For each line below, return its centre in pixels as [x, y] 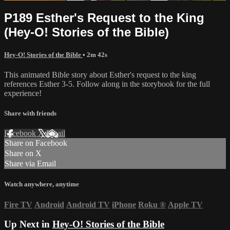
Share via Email [30, 164]
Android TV [88, 204]
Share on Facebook [36, 143]
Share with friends [30, 113]
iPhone [124, 204]
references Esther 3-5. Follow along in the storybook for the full [107, 84]
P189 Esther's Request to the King [104, 17]
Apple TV [185, 204]
